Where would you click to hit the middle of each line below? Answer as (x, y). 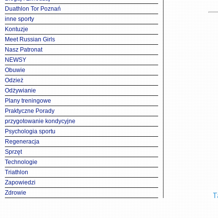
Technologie (21, 162)
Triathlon (17, 172)
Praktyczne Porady (30, 111)
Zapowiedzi (20, 182)
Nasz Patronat (24, 50)
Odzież (14, 80)
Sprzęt (13, 152)
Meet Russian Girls (30, 39)
